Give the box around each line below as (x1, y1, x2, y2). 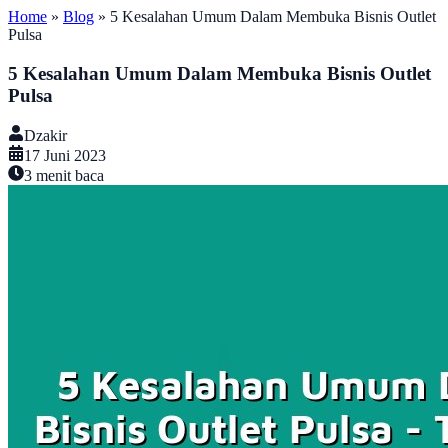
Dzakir (24, 127, 67, 145)
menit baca (32, 167, 104, 185)
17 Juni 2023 (24, 147, 106, 165)
